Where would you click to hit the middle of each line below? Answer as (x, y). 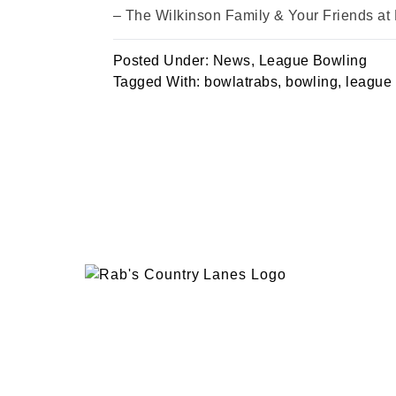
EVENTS (119, 298)
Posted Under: (163, 61)
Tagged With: (159, 82)
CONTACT (126, 365)
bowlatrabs (241, 82)
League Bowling (313, 61)
